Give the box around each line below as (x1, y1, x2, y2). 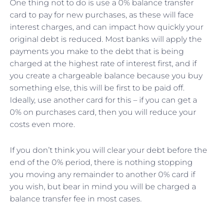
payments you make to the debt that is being (10, 47, 184, 56)
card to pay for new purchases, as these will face (10, 10, 194, 20)
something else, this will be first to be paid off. (10, 83, 184, 93)
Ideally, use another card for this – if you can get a (10, 95, 197, 105)
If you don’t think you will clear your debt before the (10, 145, 207, 155)
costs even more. (10, 120, 75, 129)
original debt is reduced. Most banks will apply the (10, 35, 202, 44)
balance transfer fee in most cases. (10, 194, 142, 204)
